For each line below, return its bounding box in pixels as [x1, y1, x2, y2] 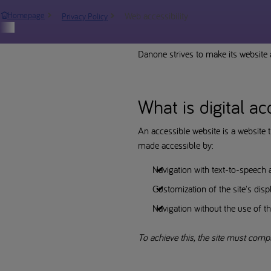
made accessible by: [138, 139, 214, 151]
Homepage [7, 10, 45, 21]
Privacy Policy [62, 10, 108, 22]
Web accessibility [125, 9, 188, 22]
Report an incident [138, 22, 209, 36]
